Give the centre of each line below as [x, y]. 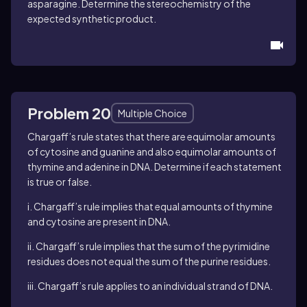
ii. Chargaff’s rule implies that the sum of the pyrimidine [149, 246]
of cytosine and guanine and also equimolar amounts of [152, 152]
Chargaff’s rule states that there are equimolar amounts [151, 137]
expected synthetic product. [92, 19]
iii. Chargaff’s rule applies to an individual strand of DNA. [150, 286]
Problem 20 [69, 113]
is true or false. [60, 182]
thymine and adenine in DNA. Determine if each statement [155, 167]
